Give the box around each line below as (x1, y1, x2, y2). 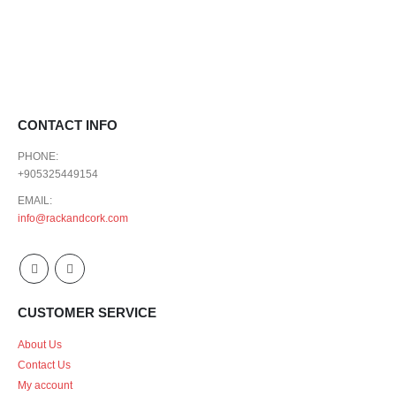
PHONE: (18, 150, 58, 163)
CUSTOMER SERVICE (18, 304, 156, 320)
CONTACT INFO (18, 118, 118, 133)
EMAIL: (18, 194, 52, 207)
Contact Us (18, 359, 71, 371)
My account (18, 379, 72, 392)
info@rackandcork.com (18, 212, 128, 225)
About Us (18, 339, 62, 351)
